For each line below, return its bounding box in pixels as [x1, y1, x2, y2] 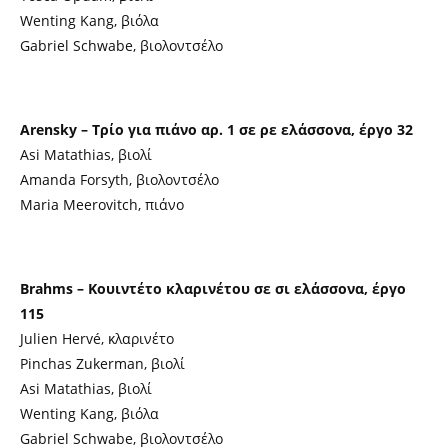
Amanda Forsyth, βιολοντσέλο [20, 170, 219, 189]
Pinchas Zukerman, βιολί [20, 354, 185, 373]
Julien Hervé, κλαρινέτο [20, 329, 174, 348]
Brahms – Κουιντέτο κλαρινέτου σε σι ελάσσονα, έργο [20, 279, 406, 298]
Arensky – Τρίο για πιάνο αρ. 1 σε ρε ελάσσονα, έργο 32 [20, 120, 413, 139]
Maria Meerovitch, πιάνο [20, 195, 184, 214]
